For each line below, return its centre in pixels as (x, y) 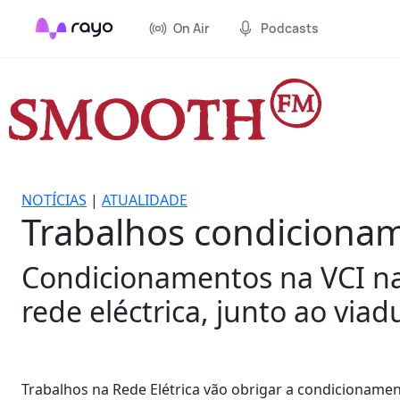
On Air (191, 28)
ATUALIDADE (145, 200)
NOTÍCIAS (54, 200)
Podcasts (290, 28)
